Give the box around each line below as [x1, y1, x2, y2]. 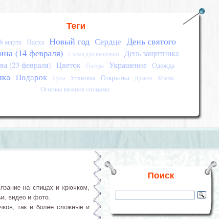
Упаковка [70, 73, 95, 82]
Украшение [109, 60, 147, 70]
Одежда [152, 61, 175, 70]
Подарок [15, 71, 47, 83]
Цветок [56, 60, 81, 70]
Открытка [100, 73, 129, 82]
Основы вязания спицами [41, 85, 110, 93]
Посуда [86, 62, 104, 69]
